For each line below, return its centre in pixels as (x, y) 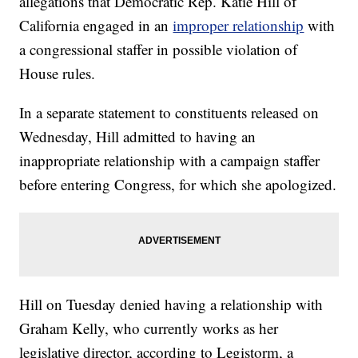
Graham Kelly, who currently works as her (149, 328)
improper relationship (239, 26)
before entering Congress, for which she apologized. (178, 185)
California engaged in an (96, 26)
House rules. (58, 74)
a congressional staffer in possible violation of (159, 50)
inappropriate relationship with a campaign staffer (170, 161)
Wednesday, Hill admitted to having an (138, 137)
